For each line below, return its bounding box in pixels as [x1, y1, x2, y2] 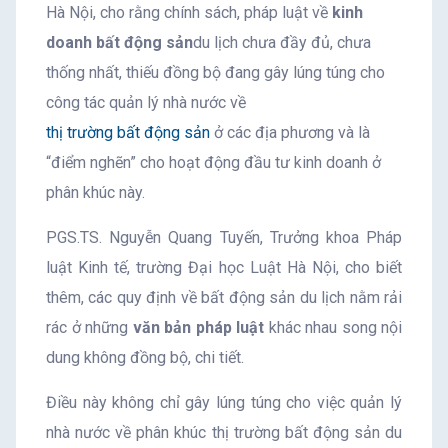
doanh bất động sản [46, 32, 193, 52]
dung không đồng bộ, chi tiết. [46, 347, 244, 367]
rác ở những [46, 317, 133, 337]
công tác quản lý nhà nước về [46, 92, 246, 112]
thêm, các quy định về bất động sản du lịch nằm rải [46, 287, 402, 307]
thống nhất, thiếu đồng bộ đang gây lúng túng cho [46, 62, 385, 82]
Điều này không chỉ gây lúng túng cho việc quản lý [46, 392, 402, 412]
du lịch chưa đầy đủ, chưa [193, 32, 371, 52]
